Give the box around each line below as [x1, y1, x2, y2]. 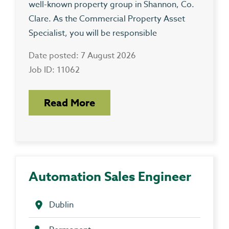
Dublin [49, 199, 74, 212]
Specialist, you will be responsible [29, 27, 157, 39]
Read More [44, 95, 95, 109]
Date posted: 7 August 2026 [29, 49, 136, 62]
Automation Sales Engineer [29, 168, 191, 187]
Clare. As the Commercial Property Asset [29, 12, 185, 25]
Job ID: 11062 [29, 63, 80, 76]
